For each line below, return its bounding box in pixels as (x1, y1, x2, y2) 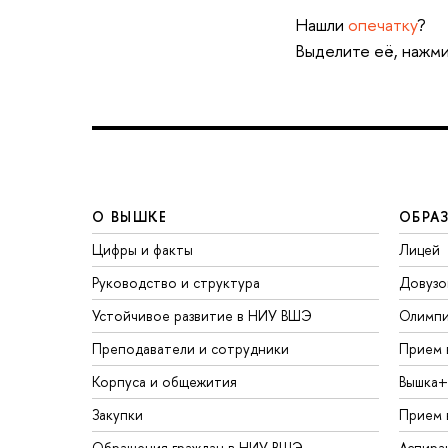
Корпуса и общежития (92, 372, 237, 392)
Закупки (92, 405, 143, 425)
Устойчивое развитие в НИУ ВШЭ (92, 306, 312, 326)
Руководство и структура (92, 273, 260, 293)
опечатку (347, 13, 417, 37)
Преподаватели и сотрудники (92, 339, 289, 359)
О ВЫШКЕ (92, 207, 168, 227)
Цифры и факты (92, 240, 193, 260)
